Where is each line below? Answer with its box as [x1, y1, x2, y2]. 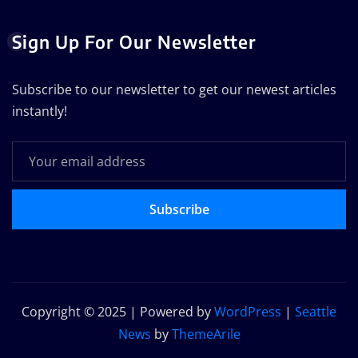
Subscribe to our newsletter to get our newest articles [12, 80, 336, 98]
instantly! [12, 101, 67, 120]
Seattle [295, 302, 336, 320]
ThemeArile [171, 324, 241, 343]
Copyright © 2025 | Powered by [22, 302, 214, 320]
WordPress [214, 302, 281, 320]
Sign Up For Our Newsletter [12, 30, 257, 53]
